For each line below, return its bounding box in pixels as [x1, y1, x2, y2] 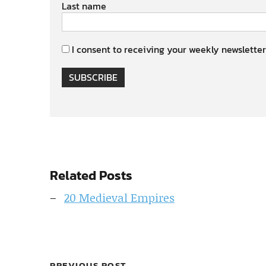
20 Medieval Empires [64, 189, 175, 205]
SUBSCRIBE [69, 70, 118, 84]
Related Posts [50, 166, 132, 185]
